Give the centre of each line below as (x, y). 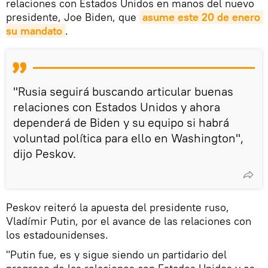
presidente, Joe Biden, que (73, 17)
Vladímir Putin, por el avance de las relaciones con (129, 221)
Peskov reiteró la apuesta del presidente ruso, (118, 208)
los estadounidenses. (59, 235)
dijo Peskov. (45, 154)
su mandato (34, 31)
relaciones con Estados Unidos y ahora (117, 107)
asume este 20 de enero (201, 17)
